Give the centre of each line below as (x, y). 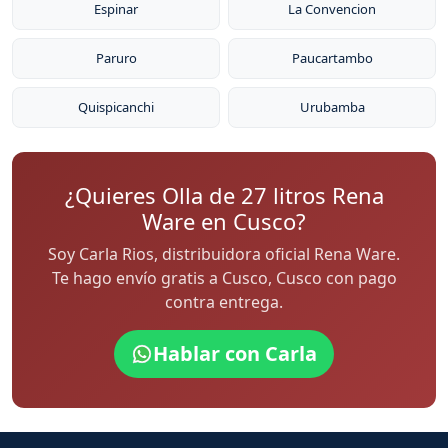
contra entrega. (224, 302)
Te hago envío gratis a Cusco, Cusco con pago (224, 278)
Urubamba (332, 107)
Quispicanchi (116, 107)
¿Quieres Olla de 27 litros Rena (224, 195)
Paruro (116, 58)
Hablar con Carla (235, 353)
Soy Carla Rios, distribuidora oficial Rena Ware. (224, 254)
